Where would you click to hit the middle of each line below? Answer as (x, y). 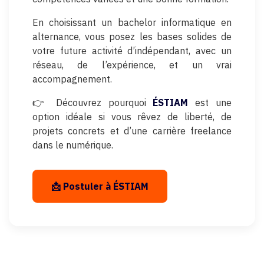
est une (210, 102)
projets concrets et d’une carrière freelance (132, 131)
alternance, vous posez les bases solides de (132, 36)
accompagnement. (72, 79)
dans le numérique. (73, 145)
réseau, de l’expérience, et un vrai (132, 65)
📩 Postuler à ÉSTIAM (100, 186)
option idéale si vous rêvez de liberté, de (132, 116)
